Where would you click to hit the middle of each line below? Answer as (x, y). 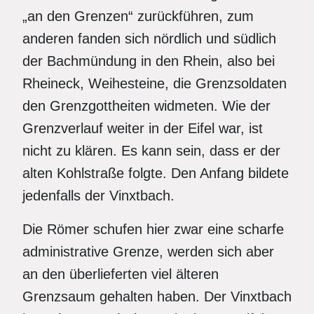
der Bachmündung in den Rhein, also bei (149, 61)
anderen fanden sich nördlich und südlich (149, 39)
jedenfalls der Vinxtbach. (98, 196)
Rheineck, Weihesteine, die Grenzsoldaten (155, 83)
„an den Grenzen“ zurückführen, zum (138, 16)
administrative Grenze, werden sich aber (148, 252)
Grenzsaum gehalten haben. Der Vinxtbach (157, 296)
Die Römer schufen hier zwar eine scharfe (153, 229)
